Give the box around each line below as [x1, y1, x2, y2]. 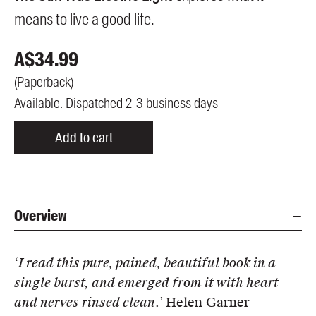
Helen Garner [166, 294, 250, 311]
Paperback [17, 73, 71, 92]
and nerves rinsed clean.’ [14, 294, 166, 312]
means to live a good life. [14, 8, 154, 30]
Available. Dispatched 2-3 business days [14, 94, 218, 113]
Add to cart [54, 128, 113, 147]
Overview [14, 206, 67, 226]
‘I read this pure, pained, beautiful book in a [14, 255, 276, 272]
